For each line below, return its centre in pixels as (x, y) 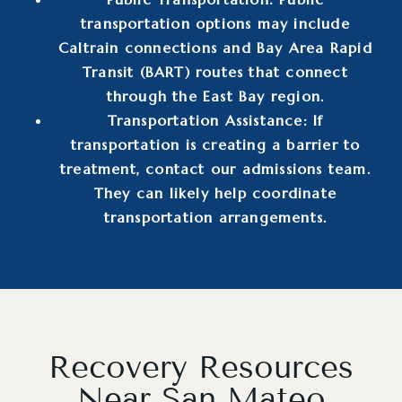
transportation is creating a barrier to (215, 144)
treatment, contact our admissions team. (215, 168)
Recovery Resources (201, 367)
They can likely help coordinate (215, 192)
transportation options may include (215, 23)
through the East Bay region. (215, 96)
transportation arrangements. (215, 217)
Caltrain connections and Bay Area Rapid (215, 47)
